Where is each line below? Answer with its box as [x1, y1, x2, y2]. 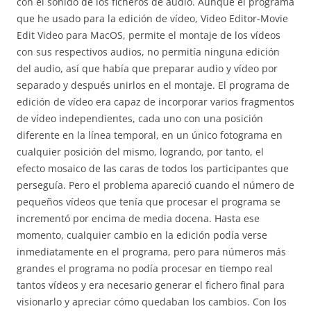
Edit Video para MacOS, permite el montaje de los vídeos [17, 28, 280, 42]
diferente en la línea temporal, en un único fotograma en [17, 128, 283, 142]
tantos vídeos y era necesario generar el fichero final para [17, 278, 285, 292]
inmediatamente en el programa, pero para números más [17, 245, 286, 258]
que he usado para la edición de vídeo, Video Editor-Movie [17, 12, 288, 25]
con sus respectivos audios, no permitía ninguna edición [17, 45, 280, 58]
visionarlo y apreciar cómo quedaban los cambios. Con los [17, 295, 287, 308]
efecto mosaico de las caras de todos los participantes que [17, 162, 289, 175]
